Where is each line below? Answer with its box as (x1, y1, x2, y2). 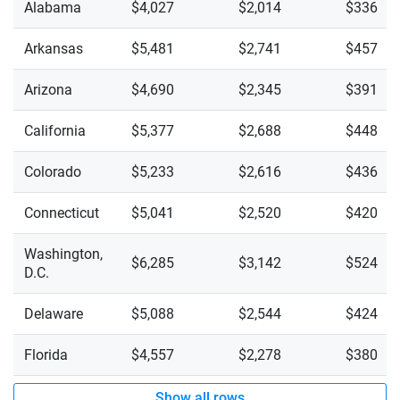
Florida (24, 346, 68, 364)
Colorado (24, 163, 81, 181)
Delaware (24, 305, 83, 323)
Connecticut (24, 204, 99, 222)
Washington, (24, 246, 103, 263)
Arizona (24, 81, 72, 99)
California (24, 122, 86, 140)
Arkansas (24, 40, 83, 58)
